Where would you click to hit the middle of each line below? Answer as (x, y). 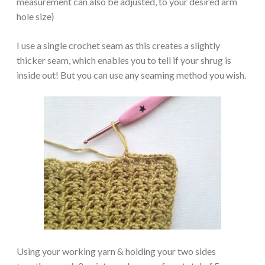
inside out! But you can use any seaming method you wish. (131, 75)
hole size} (35, 16)
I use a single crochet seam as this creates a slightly (118, 45)
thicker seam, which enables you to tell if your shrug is (124, 60)
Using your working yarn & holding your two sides (116, 251)
